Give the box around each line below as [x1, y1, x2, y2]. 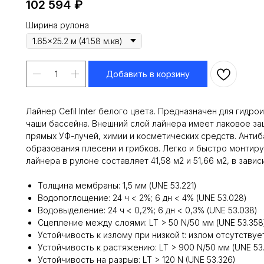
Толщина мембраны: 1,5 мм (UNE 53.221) [38, 180, 197, 190]
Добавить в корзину [106, 68, 190, 79]
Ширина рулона [26, 19, 89, 30]
